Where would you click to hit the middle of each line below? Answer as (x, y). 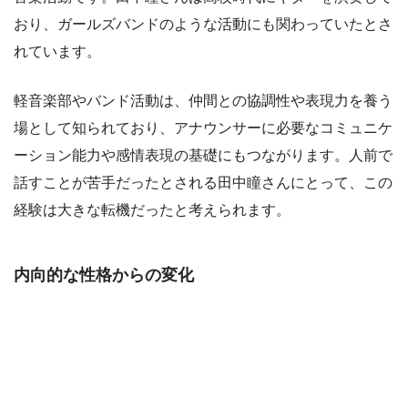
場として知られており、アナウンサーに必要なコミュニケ (203, 127)
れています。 (57, 51)
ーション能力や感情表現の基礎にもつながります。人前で (203, 155)
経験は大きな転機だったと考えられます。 (152, 209)
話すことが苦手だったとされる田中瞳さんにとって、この (203, 182)
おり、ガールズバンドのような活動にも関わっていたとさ (203, 24)
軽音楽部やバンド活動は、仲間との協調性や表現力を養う (203, 100)
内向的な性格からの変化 (104, 275)
